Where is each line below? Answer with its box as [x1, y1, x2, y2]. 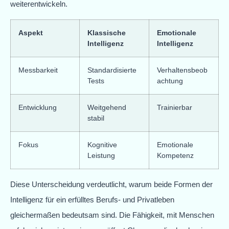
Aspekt [18, 28, 43, 37]
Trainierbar [157, 103, 192, 111]
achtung [157, 76, 183, 85]
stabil [87, 113, 104, 122]
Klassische [87, 28, 126, 37]
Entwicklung [18, 103, 57, 111]
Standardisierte [87, 65, 136, 74]
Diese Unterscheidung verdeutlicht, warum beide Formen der [10, 179, 213, 189]
